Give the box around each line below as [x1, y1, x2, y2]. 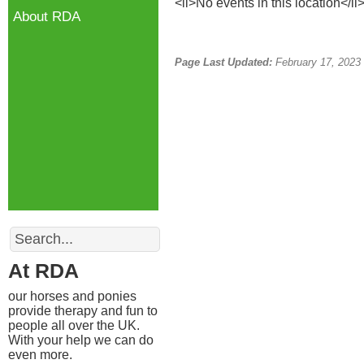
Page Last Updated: [175, 56, 272, 68]
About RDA [13, 9, 80, 24]
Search [7, 221, 50, 236]
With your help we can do [8, 333, 154, 347]
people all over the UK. [8, 318, 140, 332]
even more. [8, 348, 72, 362]
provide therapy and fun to [8, 304, 158, 318]
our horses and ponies [8, 289, 136, 303]
